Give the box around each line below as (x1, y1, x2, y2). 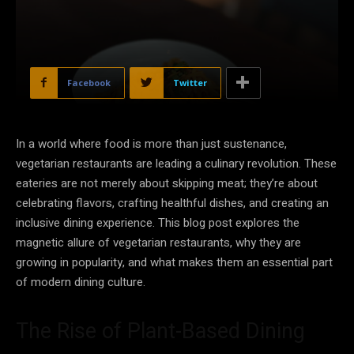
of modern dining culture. (16, 273, 145, 291)
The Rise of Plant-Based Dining (16, 318, 305, 344)
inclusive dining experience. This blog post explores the (16, 213, 299, 232)
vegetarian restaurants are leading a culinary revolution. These (16, 154, 337, 172)
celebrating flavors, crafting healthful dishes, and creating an (16, 194, 329, 212)
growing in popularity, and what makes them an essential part (16, 253, 333, 271)
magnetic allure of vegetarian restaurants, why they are (16, 233, 301, 251)
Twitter (173, 76, 207, 88)
